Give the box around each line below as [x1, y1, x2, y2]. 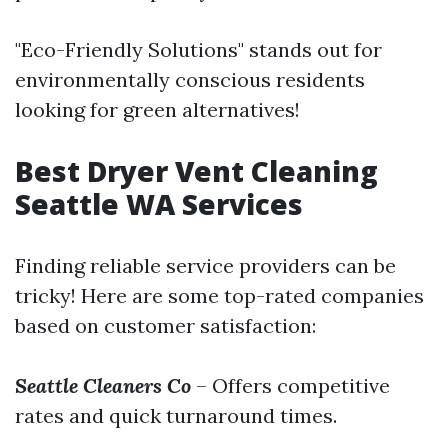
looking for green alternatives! [15, 97, 300, 123]
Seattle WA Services [15, 185, 303, 224]
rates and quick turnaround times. [15, 403, 337, 429]
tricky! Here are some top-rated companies [15, 283, 424, 309]
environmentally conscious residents [15, 67, 365, 93]
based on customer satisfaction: [15, 313, 316, 339]
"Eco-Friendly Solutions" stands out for [15, 37, 382, 63]
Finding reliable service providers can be [15, 253, 396, 279]
